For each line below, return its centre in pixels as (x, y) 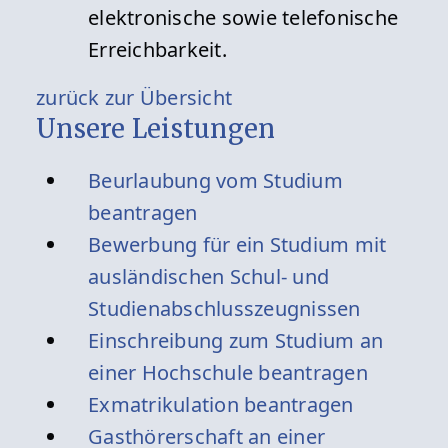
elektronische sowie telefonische (243, 18)
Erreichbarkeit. (163, 50)
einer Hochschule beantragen (228, 373)
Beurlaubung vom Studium (215, 181)
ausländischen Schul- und (209, 277)
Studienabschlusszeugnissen (224, 309)
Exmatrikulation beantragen (221, 405)
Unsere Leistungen (156, 129)
